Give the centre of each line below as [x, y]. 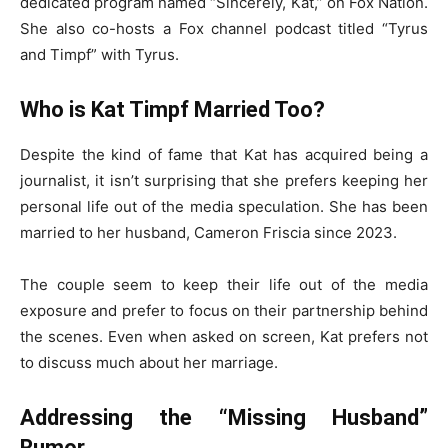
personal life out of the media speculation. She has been [224, 206]
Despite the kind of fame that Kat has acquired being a [224, 154]
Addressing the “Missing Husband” [224, 417]
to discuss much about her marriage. [149, 362]
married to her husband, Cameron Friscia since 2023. [208, 232]
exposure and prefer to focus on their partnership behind [224, 310]
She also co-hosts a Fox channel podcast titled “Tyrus [224, 28]
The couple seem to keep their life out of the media [224, 284]
